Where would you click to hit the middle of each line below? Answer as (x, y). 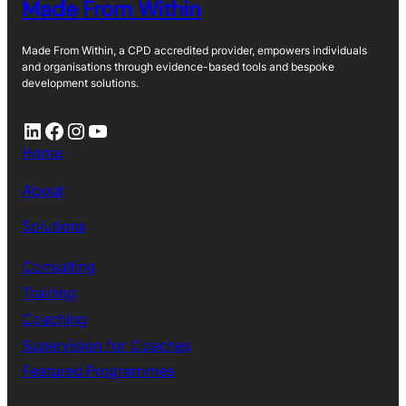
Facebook (48, 130)
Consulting (58, 267)
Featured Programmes (98, 372)
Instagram (74, 130)
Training (49, 293)
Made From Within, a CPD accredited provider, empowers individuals (194, 51)
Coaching (54, 319)
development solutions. (80, 83)
